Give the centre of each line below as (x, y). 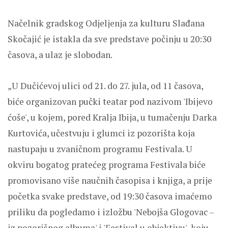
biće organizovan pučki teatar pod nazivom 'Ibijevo (110, 101)
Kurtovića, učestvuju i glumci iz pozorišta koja (101, 133)
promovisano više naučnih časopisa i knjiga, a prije (110, 180)
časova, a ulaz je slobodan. (60, 54)
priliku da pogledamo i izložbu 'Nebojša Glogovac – (111, 212)
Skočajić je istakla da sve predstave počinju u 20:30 (109, 39)
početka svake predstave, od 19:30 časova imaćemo (110, 196)
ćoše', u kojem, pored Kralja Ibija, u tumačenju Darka (112, 117)
